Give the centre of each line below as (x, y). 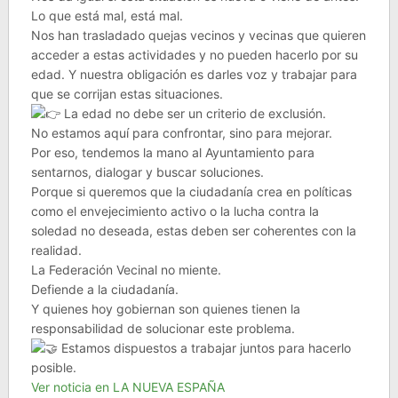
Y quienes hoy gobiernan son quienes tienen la (165, 309)
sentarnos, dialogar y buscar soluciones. (147, 172)
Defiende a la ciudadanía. (104, 289)
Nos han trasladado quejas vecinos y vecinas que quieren (198, 35)
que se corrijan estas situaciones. (127, 94)
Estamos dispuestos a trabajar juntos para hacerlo (204, 348)
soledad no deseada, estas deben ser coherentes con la (193, 231)
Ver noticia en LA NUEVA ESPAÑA (127, 387)
